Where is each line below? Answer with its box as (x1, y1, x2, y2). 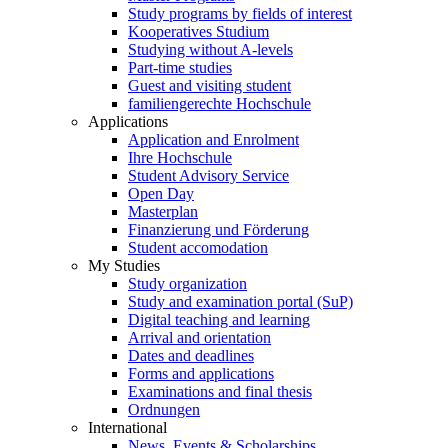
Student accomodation (128, 239, 268, 257)
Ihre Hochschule (128, 149, 232, 167)
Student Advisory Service (128, 167, 289, 185)
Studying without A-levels (128, 41, 293, 59)
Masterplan (128, 203, 198, 221)
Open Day (128, 185, 194, 203)
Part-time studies (128, 59, 232, 77)
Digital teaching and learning (128, 311, 310, 329)
